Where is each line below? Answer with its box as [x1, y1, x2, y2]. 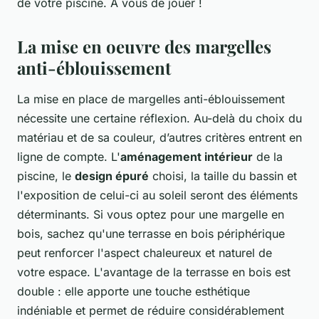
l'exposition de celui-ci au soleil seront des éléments [17, 188, 298, 203]
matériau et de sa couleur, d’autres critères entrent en [17, 130, 302, 145]
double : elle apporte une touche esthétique [17, 284, 250, 299]
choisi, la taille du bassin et [149, 169, 297, 184]
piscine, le [17, 169, 75, 184]
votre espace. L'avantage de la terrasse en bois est [17, 265, 291, 280]
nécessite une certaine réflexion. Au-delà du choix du [17, 111, 302, 126]
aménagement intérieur [120, 150, 253, 164]
